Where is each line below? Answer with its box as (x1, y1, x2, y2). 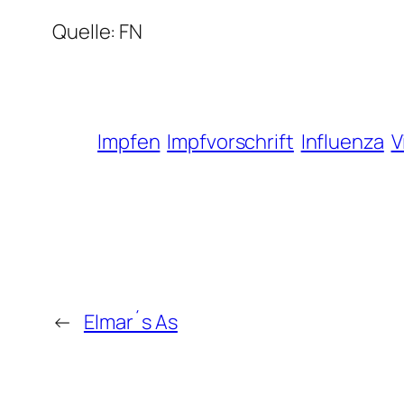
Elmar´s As (83, 308, 178, 335)
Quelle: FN (52, 17, 142, 45)
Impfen (97, 127, 161, 155)
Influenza (300, 127, 384, 155)
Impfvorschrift (167, 127, 294, 155)
